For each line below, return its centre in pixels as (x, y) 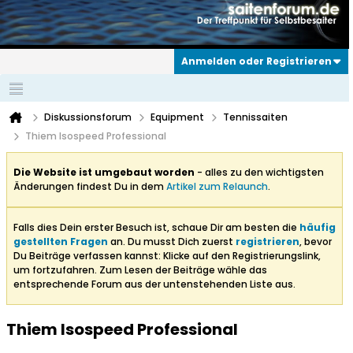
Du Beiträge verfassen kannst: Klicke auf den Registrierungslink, (167, 256)
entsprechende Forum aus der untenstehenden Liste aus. (154, 284)
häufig (318, 228)
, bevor (316, 242)
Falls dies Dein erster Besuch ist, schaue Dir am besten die (156, 228)
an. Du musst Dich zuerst (172, 242)
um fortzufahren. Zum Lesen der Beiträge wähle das (140, 270)
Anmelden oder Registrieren (256, 61)
